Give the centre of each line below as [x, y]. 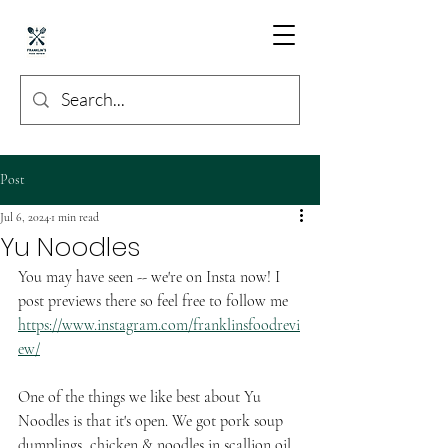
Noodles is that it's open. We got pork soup [152, 421]
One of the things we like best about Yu [141, 397]
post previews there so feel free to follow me [155, 301]
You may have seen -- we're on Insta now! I [151, 277]
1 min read [75, 217]
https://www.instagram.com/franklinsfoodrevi [159, 325]
